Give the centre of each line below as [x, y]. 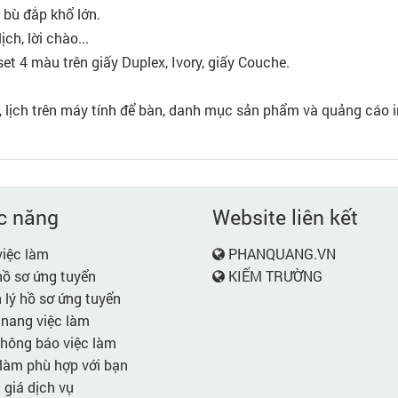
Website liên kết [285, 217]
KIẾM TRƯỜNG [275, 276]
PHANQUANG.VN [282, 254]
